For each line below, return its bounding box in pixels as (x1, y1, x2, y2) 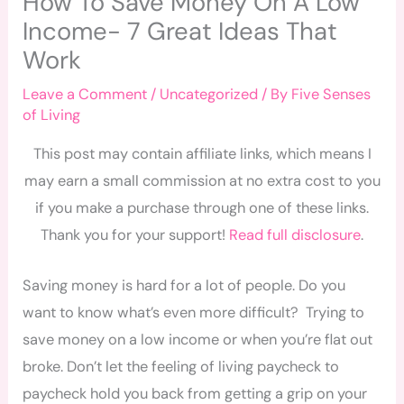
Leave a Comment (23, 85, 148, 105)
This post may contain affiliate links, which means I (32, 143, 372, 163)
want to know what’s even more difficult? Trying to (23, 302, 365, 322)
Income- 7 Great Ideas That (23, 15, 338, 48)
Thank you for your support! (41, 225, 229, 244)
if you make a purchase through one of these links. (35, 197, 369, 217)
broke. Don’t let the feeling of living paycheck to (23, 356, 340, 376)
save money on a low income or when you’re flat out (23, 329, 373, 349)
